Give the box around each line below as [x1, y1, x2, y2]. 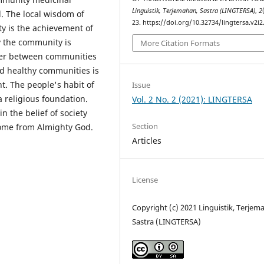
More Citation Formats [140, 38, 220, 49]
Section [132, 121, 159, 132]
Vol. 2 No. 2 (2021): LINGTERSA [132, 94, 253, 105]
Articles [132, 135, 162, 147]
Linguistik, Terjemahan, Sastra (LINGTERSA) [132, 6, 256, 15]
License [132, 174, 159, 186]
